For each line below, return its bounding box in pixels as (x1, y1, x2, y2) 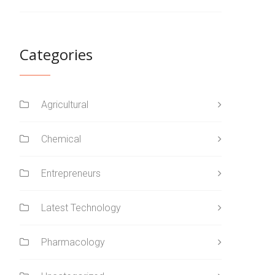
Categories (20, 44, 93, 64)
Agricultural (41, 98, 88, 110)
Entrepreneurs (41, 167, 101, 179)
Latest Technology (41, 201, 121, 214)
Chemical (41, 133, 81, 145)
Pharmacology (41, 236, 105, 248)
